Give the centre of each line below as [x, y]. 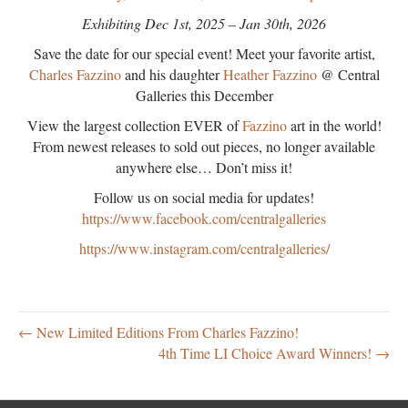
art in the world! [334, 125]
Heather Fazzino [268, 74]
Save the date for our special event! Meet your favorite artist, [204, 53]
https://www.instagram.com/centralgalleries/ [204, 248]
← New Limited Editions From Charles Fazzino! [158, 332]
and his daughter [170, 74]
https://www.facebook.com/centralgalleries [204, 218]
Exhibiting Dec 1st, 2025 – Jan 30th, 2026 [204, 23]
